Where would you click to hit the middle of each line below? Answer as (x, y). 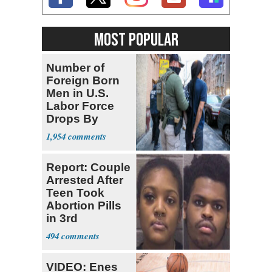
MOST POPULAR (136, 40)
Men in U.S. (77, 93)
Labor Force (80, 106)
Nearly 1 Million (89, 131)
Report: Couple (88, 167)
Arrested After (85, 180)
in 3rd (62, 218)
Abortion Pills (84, 205)
